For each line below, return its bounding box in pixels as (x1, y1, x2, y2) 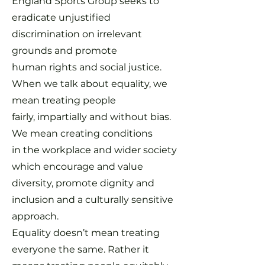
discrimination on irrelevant (12, 28, 142, 40)
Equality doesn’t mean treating (12, 227, 160, 238)
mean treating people (12, 95, 116, 106)
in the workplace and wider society (12, 144, 177, 156)
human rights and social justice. (12, 62, 161, 73)
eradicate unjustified (12, 12, 111, 23)
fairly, (12, 111, 37, 122)
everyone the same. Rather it (12, 244, 149, 255)
